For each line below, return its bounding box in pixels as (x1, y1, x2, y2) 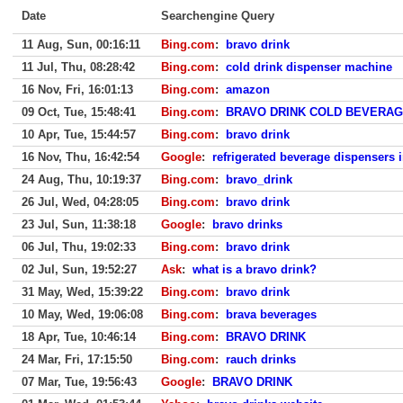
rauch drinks (226, 353, 296, 366)
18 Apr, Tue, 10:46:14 (22, 330, 136, 344)
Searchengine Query (161, 9, 274, 22)
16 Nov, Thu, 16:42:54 (22, 150, 139, 164)
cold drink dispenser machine (226, 60, 392, 74)
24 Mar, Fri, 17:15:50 (22, 353, 132, 366)
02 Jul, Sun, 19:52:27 (22, 263, 137, 276)
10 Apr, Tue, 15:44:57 (22, 128, 136, 141)
